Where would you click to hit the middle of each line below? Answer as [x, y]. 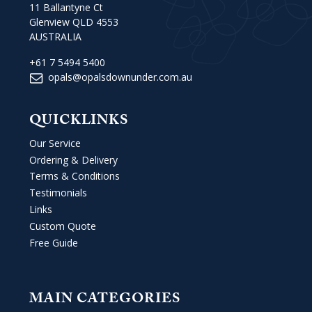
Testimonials [58, 193]
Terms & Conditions [75, 176]
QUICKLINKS [79, 122]
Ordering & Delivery [73, 159]
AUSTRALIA [55, 36]
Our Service [55, 143]
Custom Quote [63, 226]
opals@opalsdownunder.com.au [120, 77]
